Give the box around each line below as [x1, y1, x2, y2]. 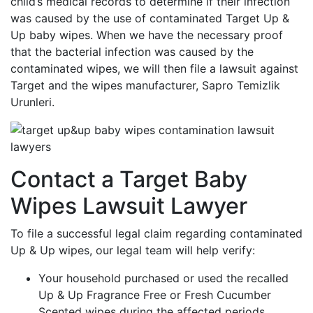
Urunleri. [10, 95, 54, 109]
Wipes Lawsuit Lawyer [10, 192, 247, 219]
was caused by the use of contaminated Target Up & [10, 11, 289, 25]
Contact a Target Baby [10, 166, 247, 193]
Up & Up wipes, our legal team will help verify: [10, 243, 255, 257]
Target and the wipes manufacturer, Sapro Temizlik [10, 78, 280, 92]
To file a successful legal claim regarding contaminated [10, 226, 303, 240]
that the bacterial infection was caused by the [10, 45, 254, 59]
